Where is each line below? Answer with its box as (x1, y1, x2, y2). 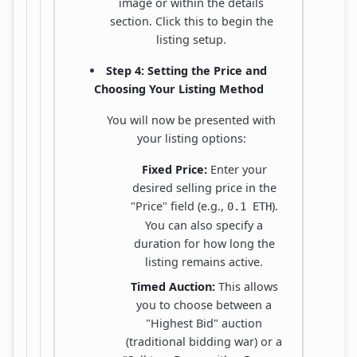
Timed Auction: (130, 278, 215, 294)
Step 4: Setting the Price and (106, 62, 268, 78)
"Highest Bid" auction (146, 315, 262, 331)
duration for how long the (133, 235, 275, 251)
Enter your (206, 161, 267, 177)
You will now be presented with (107, 112, 276, 127)
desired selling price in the (131, 179, 277, 195)
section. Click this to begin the (109, 13, 273, 29)
